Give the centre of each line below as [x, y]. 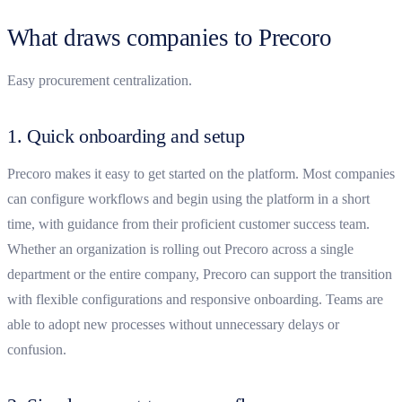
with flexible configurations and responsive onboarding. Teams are [195, 299]
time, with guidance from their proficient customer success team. [188, 223]
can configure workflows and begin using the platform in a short [188, 198]
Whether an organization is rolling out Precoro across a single [180, 249]
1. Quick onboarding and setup [126, 135]
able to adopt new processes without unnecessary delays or [173, 324]
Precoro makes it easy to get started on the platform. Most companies [201, 173]
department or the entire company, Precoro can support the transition [200, 274]
